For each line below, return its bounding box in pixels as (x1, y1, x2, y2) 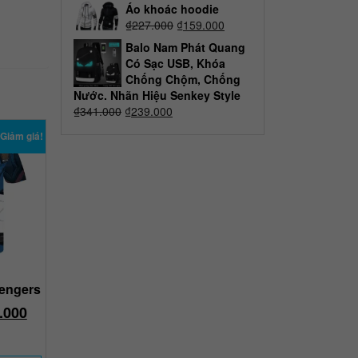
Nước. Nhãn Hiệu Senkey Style (74, 86, 241, 103)
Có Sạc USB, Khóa (125, 54, 225, 71)
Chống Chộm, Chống (125, 70, 241, 87)
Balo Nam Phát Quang (125, 38, 245, 55)
